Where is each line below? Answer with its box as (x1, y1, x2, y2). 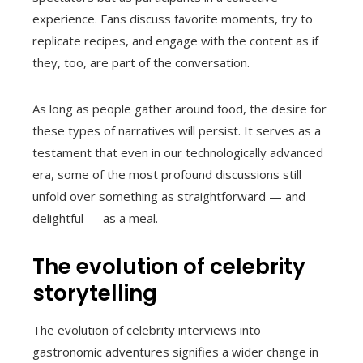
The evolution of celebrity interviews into (32, 322, 261, 339)
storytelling (32, 279, 157, 309)
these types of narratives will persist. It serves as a (32, 122, 321, 139)
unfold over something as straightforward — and (32, 188, 305, 205)
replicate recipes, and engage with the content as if (32, 32, 318, 49)
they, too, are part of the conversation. (32, 54, 250, 71)
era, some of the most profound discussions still (32, 166, 301, 183)
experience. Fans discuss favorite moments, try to (32, 11, 313, 28)
